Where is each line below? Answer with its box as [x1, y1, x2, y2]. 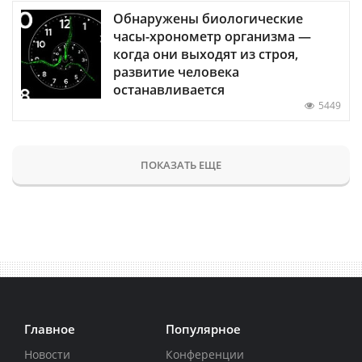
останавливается [113, 80, 225, 99]
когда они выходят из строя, [113, 44, 298, 63]
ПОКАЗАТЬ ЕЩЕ [141, 157, 221, 172]
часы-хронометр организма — [113, 27, 311, 45]
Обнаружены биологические [113, 9, 303, 27]
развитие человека [113, 62, 239, 81]
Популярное [165, 320, 241, 337]
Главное [24, 320, 75, 337]
